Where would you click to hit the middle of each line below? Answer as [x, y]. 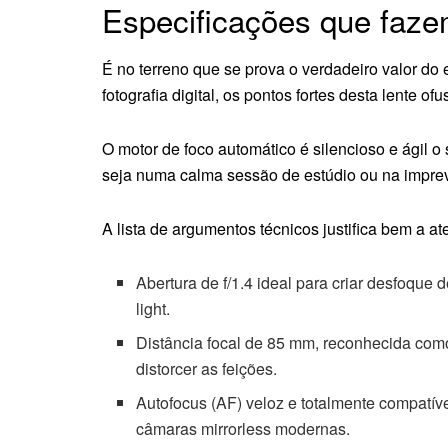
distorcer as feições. [207, 369]
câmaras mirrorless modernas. [243, 429]
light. [153, 309]
